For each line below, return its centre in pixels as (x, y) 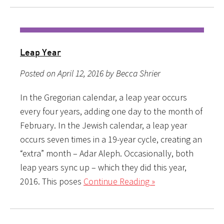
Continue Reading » (119, 181)
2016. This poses (52, 181)
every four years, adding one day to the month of (111, 111)
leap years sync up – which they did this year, (103, 167)
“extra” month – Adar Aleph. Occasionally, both (107, 153)
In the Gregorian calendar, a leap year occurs (103, 97)
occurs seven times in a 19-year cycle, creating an (111, 139)
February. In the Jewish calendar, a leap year (103, 125)
